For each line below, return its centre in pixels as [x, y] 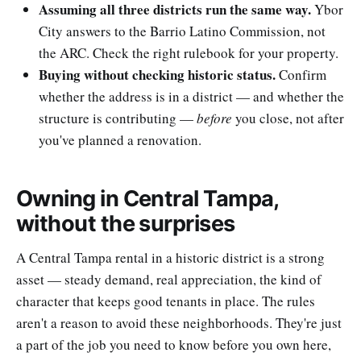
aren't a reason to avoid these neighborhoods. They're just [179, 323]
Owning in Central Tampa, [147, 198]
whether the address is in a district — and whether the [191, 96]
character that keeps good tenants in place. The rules [166, 301]
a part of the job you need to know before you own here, [174, 345]
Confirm [301, 75]
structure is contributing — [118, 118]
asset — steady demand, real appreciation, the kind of [169, 280]
